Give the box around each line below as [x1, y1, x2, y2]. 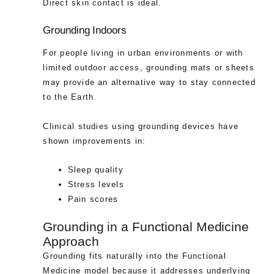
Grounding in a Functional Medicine [43, 219, 249, 234]
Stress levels [67, 180, 124, 190]
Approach [43, 234, 99, 249]
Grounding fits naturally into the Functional [43, 251, 226, 261]
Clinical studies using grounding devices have [43, 121, 239, 131]
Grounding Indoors [43, 24, 127, 36]
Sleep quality [67, 165, 124, 175]
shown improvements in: [43, 136, 146, 146]
